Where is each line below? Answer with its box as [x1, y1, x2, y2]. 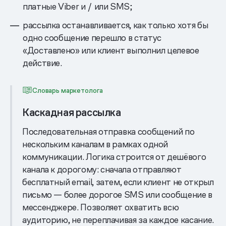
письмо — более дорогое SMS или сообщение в [22, 188, 212, 200]
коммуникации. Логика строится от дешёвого [22, 150, 206, 162]
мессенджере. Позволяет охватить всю [22, 201, 179, 213]
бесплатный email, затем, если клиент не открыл [22, 176, 214, 188]
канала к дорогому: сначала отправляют [22, 163, 182, 175]
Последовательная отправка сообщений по [22, 125, 195, 137]
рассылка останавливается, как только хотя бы [23, 19, 208, 31]
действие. [23, 57, 62, 69]
